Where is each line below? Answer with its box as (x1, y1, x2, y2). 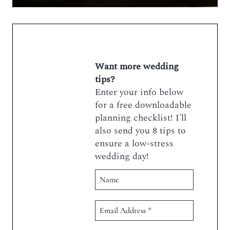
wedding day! (95, 149, 149, 164)
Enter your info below (95, 85, 184, 100)
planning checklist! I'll (95, 111, 187, 125)
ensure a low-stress (95, 137, 174, 151)
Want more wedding (95, 60, 179, 74)
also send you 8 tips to (95, 124, 186, 138)
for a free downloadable (95, 98, 192, 112)
